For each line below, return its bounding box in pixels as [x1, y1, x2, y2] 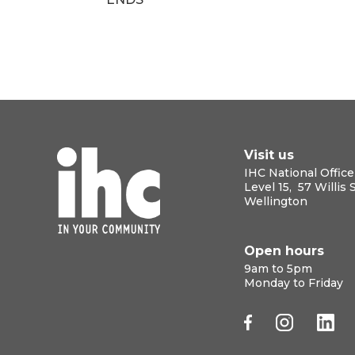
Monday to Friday [244, 276, 343, 290]
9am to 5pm [244, 261, 312, 276]
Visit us [244, 147, 294, 162]
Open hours [244, 243, 324, 258]
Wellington [244, 194, 307, 208]
